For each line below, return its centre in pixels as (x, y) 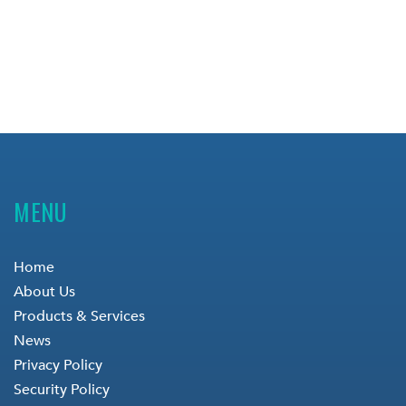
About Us (44, 291)
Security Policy (61, 389)
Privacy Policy (58, 365)
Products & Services (79, 316)
